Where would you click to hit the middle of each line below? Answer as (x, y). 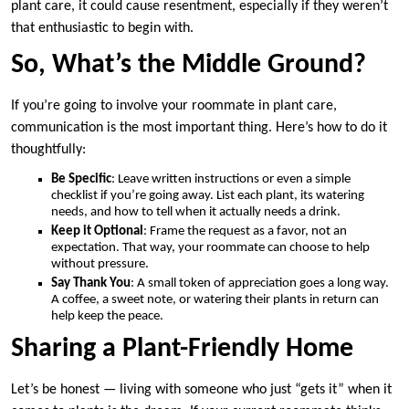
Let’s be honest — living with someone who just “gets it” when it (201, 389)
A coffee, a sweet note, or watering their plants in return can (215, 299)
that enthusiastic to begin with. (102, 28)
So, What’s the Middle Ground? (189, 65)
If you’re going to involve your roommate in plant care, (174, 105)
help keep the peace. (107, 316)
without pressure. (100, 264)
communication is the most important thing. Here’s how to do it (199, 127)
